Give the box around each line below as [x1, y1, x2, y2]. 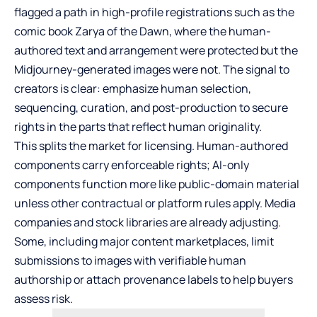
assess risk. [14, 290, 73, 306]
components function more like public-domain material [14, 175, 299, 192]
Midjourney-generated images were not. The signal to [14, 61, 289, 77]
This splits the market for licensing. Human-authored [14, 137, 288, 154]
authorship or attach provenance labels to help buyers [14, 271, 293, 287]
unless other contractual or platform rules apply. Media [14, 195, 296, 211]
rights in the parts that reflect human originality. [14, 118, 262, 134]
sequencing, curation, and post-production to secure [14, 99, 288, 115]
